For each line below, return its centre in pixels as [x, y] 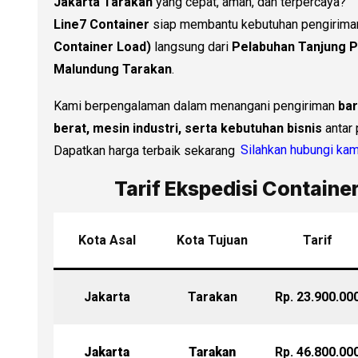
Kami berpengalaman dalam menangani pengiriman [196, 105]
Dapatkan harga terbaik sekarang [146, 150]
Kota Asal [107, 240]
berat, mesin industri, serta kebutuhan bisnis [188, 128]
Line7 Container [101, 24]
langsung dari [191, 46]
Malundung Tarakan [113, 69]
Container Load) [102, 46]
